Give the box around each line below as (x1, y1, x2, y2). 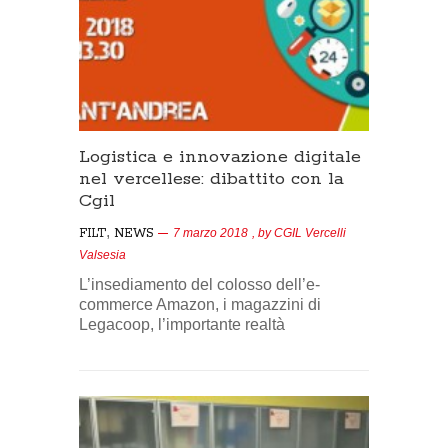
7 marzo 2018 (173, 226, 248, 241)
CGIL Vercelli (274, 226, 346, 241)
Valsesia (79, 248, 126, 263)
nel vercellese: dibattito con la (79, 168, 344, 191)
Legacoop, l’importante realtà (79, 316, 285, 334)
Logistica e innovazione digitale (79, 146, 361, 169)
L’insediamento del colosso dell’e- (79, 276, 320, 294)
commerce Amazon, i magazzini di (79, 296, 321, 314)
